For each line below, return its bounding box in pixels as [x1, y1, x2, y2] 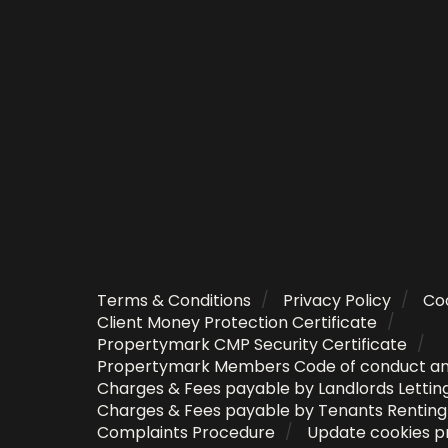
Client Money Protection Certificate [97, 311, 377, 334]
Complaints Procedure [97, 421, 275, 444]
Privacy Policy [283, 289, 391, 312]
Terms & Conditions [97, 289, 251, 312]
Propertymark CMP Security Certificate [97, 333, 407, 356]
